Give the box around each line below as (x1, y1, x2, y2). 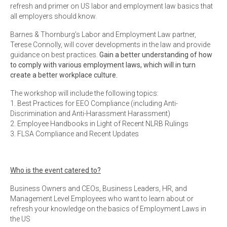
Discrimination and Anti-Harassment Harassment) (10, 109, 170, 118)
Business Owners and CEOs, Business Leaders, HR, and (10, 184, 187, 193)
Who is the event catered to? (10, 166, 101, 174)
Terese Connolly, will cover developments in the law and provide (10, 41, 210, 49)
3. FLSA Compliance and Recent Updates (10, 130, 139, 138)
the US (10, 215, 30, 223)
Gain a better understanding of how (99, 51, 212, 59)
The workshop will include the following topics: (10, 89, 159, 97)
